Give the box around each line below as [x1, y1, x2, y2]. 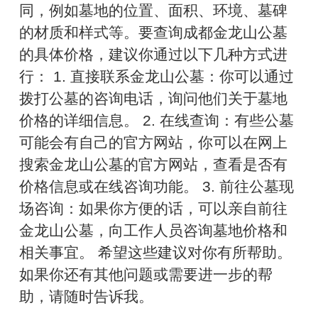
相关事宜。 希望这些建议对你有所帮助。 [19, 244, 292, 261]
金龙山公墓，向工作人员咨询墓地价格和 [19, 222, 288, 239]
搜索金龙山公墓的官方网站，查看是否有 [19, 156, 288, 173]
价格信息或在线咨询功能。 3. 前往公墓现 [19, 178, 295, 195]
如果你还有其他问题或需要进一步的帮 [19, 266, 273, 283]
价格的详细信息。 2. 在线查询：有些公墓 [19, 112, 295, 129]
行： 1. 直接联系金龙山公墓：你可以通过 [19, 68, 295, 85]
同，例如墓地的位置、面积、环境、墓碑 [19, 2, 288, 19]
